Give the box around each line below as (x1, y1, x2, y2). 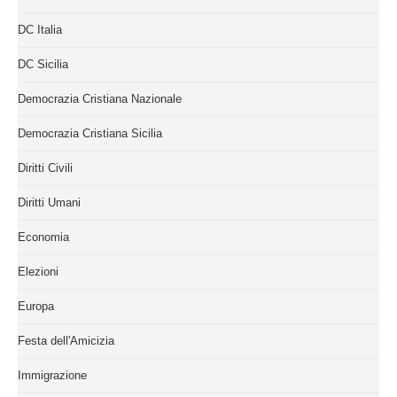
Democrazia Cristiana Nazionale (18, 92, 182, 106)
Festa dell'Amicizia (18, 334, 114, 348)
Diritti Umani (18, 196, 81, 210)
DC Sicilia (18, 58, 68, 72)
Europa (18, 300, 54, 314)
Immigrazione (18, 369, 87, 383)
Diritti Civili (18, 161, 73, 175)
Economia (18, 230, 69, 245)
